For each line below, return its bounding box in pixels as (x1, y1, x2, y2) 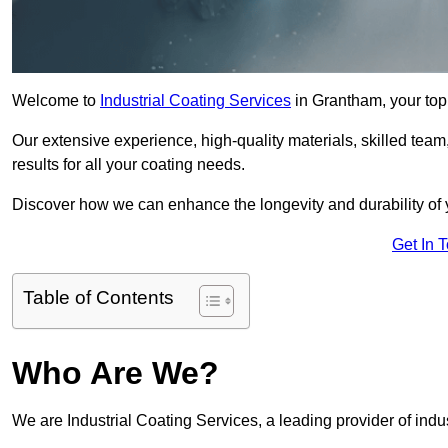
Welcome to (12, 92, 100, 110)
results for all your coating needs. (12, 156, 245, 174)
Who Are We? (12, 355, 219, 392)
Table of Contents (23, 287, 174, 309)
